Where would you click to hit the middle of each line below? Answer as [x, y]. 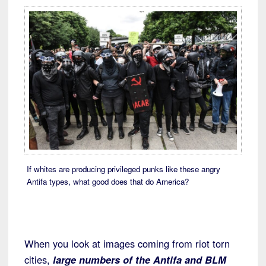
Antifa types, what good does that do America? [107, 182]
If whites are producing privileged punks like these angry [123, 169]
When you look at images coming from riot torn [127, 244]
